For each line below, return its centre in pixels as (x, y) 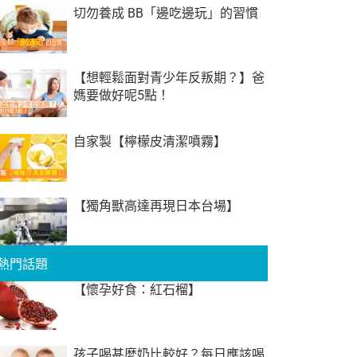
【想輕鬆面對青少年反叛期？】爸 (169, 77)
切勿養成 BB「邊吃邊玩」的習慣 (165, 14)
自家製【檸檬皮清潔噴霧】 (149, 142)
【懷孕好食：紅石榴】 (137, 290)
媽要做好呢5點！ (121, 95)
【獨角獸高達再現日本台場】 (156, 206)
